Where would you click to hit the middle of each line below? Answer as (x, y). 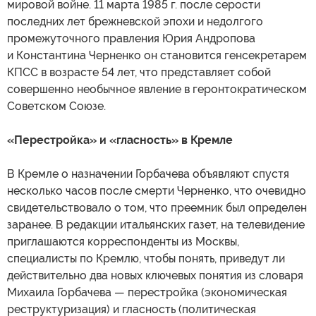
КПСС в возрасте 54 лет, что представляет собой (139, 73)
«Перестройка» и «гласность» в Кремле (120, 140)
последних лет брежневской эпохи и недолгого (135, 22)
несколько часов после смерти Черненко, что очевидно (157, 191)
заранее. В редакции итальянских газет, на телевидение (156, 225)
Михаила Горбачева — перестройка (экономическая (147, 293)
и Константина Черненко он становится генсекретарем (157, 56)
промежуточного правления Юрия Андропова (131, 39)
